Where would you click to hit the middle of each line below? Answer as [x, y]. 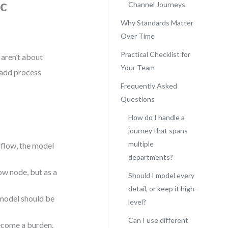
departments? [150, 157]
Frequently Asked [149, 86]
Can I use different [158, 220]
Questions [137, 99]
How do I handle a [156, 117]
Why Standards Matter [157, 23]
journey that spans [158, 131]
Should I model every [161, 175]
